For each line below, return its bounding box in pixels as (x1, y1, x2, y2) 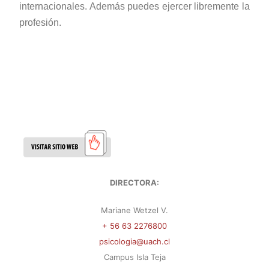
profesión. (19, 17, 61, 28)
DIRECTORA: (110, 178, 159, 188)
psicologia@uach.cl (99, 237, 170, 247)
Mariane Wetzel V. (101, 205, 168, 216)
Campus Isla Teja (103, 252, 166, 262)
